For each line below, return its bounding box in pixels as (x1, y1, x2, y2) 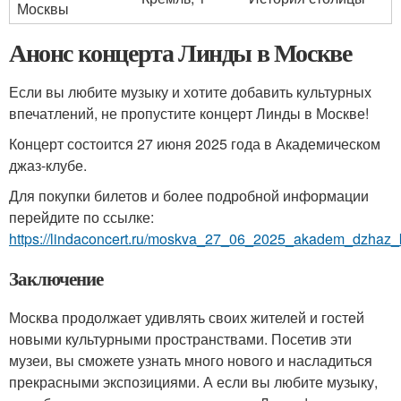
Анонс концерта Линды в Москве (9, 34, 352, 71)
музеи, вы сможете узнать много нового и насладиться (9, 350, 372, 371)
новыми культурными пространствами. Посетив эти (9, 328, 352, 349)
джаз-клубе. (9, 155, 87, 175)
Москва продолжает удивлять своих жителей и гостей (9, 307, 364, 328)
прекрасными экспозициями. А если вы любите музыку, (9, 371, 378, 392)
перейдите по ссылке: (9, 207, 154, 227)
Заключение (9, 265, 103, 292)
